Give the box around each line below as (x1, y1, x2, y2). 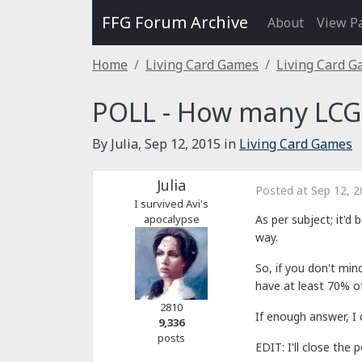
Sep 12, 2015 (145, 135, 221, 153)
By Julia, (92, 135, 145, 153)
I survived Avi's (134, 196, 208, 211)
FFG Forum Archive (102, 11, 248, 33)
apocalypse (143, 212, 200, 226)
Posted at (255, 183, 311, 198)
